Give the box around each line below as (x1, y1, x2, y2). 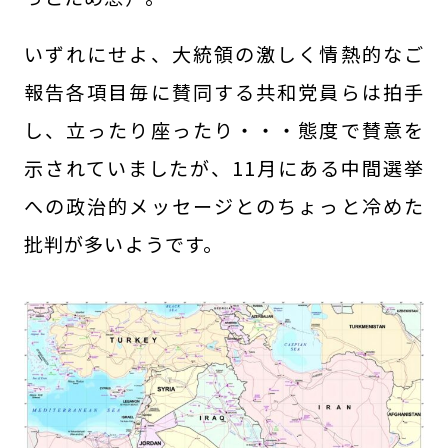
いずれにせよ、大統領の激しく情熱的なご (23, 40, 425, 69)
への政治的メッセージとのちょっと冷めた (23, 192, 425, 221)
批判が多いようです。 (23, 230, 224, 259)
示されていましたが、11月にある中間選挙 (23, 154, 425, 183)
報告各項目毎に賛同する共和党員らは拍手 (23, 78, 425, 107)
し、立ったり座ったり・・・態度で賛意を (23, 116, 425, 145)
